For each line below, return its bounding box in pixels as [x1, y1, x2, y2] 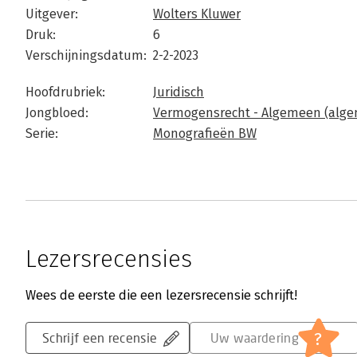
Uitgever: [25, 6, 78, 22]
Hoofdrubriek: [25, 84, 105, 100]
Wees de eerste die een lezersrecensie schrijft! [25, 288, 297, 304]
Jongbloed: [25, 105, 88, 121]
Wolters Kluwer [153, 6, 241, 22]
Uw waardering [210, 330, 299, 346]
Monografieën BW [153, 126, 257, 142]
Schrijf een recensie [42, 330, 158, 346]
